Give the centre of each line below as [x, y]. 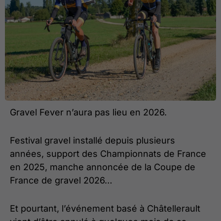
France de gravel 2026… [61, 181]
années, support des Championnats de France [108, 154]
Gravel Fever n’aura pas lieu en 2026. [88, 112]
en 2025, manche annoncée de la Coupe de [103, 167]
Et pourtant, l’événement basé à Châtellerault [105, 209]
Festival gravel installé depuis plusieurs [92, 141]
